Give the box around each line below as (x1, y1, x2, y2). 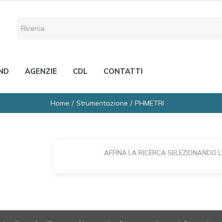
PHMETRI (135, 99, 164, 108)
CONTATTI (104, 66, 143, 76)
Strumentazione (76, 99, 128, 108)
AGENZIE (25, 66, 57, 76)
